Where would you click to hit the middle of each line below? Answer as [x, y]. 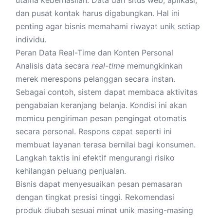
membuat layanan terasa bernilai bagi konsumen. [106, 145]
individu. [31, 39]
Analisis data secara [54, 66]
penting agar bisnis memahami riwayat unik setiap [108, 26]
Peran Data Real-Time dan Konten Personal [94, 53]
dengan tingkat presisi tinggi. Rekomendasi [95, 197]
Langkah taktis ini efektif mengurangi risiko [95, 158]
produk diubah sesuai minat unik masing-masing [104, 210]
